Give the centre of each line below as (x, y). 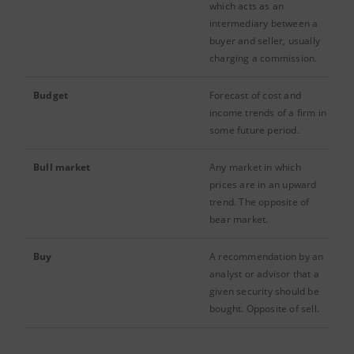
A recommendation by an (267, 256)
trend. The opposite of (260, 202)
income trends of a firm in (268, 113)
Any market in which (255, 167)
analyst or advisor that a (264, 274)
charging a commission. (264, 58)
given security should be (264, 291)
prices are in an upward (263, 185)
